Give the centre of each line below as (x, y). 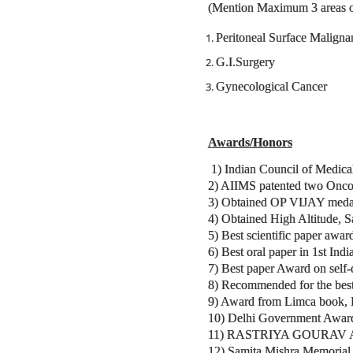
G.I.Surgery (245, 62)
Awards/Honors (250, 142)
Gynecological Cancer (271, 86)
